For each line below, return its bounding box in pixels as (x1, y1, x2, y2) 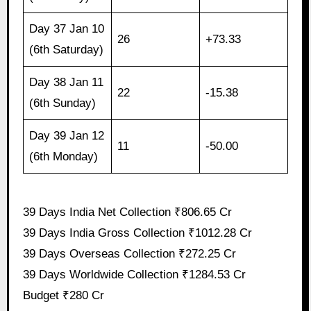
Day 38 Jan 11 (29, 76, 104, 90)
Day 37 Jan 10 (29, 22, 105, 36)
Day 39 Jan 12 (29, 129, 105, 143)
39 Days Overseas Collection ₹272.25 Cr (22, 247, 236, 261)
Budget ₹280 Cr (22, 289, 104, 303)
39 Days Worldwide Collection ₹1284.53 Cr (22, 268, 246, 282)
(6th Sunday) (29, 96, 96, 110)
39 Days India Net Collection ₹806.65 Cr (22, 205, 232, 219)
